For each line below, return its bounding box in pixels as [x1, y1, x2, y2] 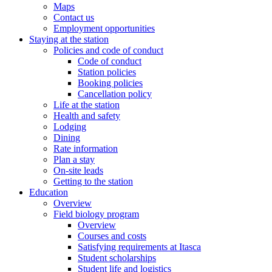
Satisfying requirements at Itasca [78, 241, 201, 252]
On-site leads [53, 165, 103, 175]
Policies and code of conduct [53, 44, 163, 55]
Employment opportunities [53, 22, 155, 33]
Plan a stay [53, 154, 95, 165]
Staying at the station [29, 33, 109, 44]
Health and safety [53, 110, 120, 121]
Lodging [53, 121, 86, 132]
